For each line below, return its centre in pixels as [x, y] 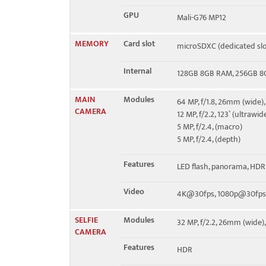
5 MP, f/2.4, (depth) [209, 139]
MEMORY [92, 44]
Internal [137, 71]
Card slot [139, 44]
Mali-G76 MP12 [202, 18]
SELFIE [86, 220]
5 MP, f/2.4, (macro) [210, 127]
